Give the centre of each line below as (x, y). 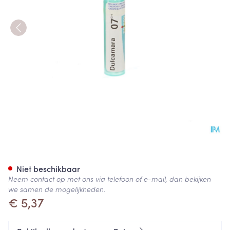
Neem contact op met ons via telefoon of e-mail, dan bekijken (110, 179)
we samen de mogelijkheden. (57, 189)
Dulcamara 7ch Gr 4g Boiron (114, 156)
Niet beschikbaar (48, 168)
